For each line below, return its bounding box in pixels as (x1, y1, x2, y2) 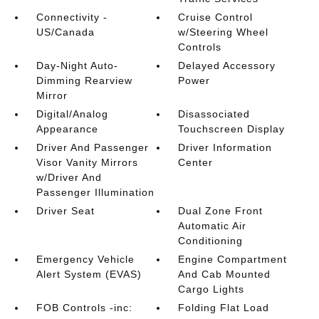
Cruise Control (178, 11, 253, 23)
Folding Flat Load (178, 302, 270, 313)
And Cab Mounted (178, 268, 271, 280)
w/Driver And (36, 172, 102, 183)
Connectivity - (36, 11, 108, 23)
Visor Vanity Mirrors (36, 157, 138, 168)
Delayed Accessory (178, 60, 276, 71)
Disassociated (178, 108, 251, 120)
